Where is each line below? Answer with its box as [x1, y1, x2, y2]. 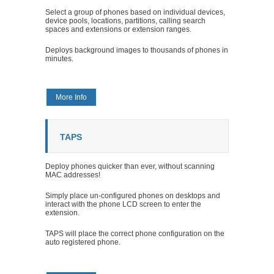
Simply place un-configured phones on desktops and [45, 191, 220, 200]
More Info [56, 92, 87, 102]
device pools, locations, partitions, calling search [45, 16, 206, 25]
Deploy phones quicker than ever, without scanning [45, 161, 215, 171]
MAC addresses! [45, 170, 100, 179]
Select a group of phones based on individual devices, [45, 7, 225, 17]
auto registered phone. [45, 237, 120, 246]
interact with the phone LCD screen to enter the [45, 199, 201, 209]
